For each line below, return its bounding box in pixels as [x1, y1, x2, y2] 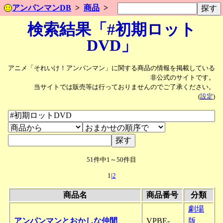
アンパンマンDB [12, 3, 71, 12]
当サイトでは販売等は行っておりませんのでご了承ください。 [34, 84, 215, 91]
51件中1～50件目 [87, 156, 136, 163]
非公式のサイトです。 [150, 74, 215, 82]
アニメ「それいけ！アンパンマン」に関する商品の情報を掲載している [8, 65, 215, 72]
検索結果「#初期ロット [27, 20, 196, 38]
